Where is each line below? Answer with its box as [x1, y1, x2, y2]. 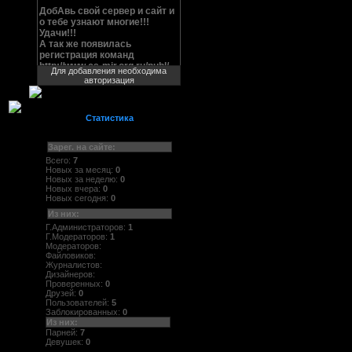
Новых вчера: [46, 183, 103, 193]
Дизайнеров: [46, 269, 97, 280]
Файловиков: [46, 251, 98, 261]
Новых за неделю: [46, 174, 120, 184]
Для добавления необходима [51, 66, 167, 75]
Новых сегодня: [46, 192, 111, 203]
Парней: [46, 328, 80, 338]
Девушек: [46, 337, 86, 347]
